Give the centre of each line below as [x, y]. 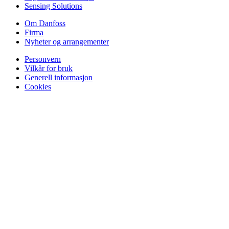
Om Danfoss [45, 24]
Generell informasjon [59, 78]
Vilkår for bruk [49, 68]
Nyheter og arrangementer [67, 42]
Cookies [38, 87]
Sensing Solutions [53, 6]
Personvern [43, 59]
